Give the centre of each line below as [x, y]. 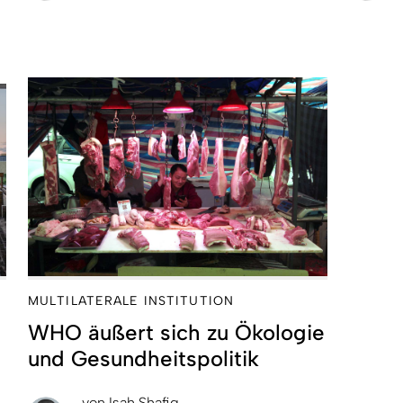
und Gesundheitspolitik [143, 358]
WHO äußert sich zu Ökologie [176, 332]
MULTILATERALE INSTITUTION [131, 300]
